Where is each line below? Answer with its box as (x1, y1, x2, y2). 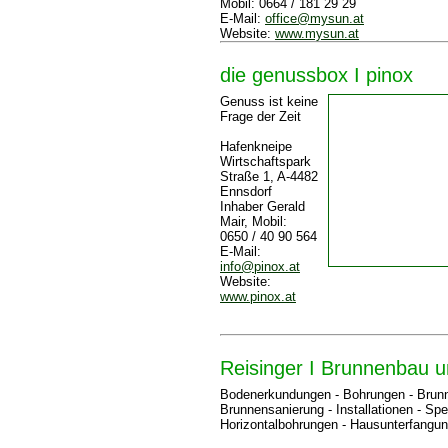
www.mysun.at (275, 26, 359, 41)
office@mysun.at (265, 11, 364, 26)
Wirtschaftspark (220, 154, 311, 169)
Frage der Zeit (220, 109, 301, 124)
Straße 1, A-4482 (220, 169, 318, 184)
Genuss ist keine (220, 94, 318, 109)
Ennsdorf (220, 184, 272, 199)
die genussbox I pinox (220, 63, 413, 86)
